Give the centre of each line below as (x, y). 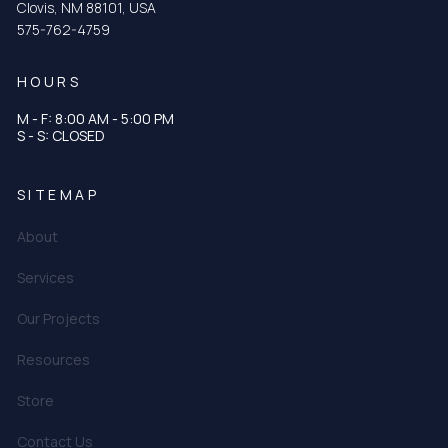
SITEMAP (58, 195)
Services (45, 278)
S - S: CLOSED (60, 136)
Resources (53, 360)
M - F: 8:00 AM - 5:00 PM (95, 119)
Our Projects (58, 319)
